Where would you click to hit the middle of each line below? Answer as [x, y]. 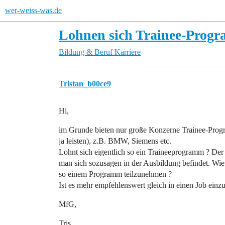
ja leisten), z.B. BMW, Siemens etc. [115, 141]
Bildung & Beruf [86, 52]
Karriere [128, 52]
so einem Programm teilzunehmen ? [115, 174]
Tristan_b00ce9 [85, 84]
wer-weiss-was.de [33, 10]
